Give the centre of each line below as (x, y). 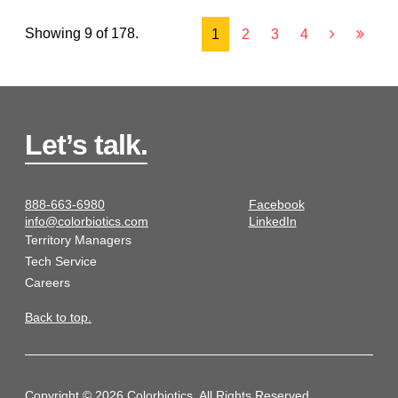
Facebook (276, 205)
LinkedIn (272, 222)
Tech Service (61, 262)
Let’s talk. (86, 144)
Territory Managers (78, 240)
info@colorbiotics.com (87, 222)
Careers (48, 283)
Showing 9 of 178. (82, 34)
